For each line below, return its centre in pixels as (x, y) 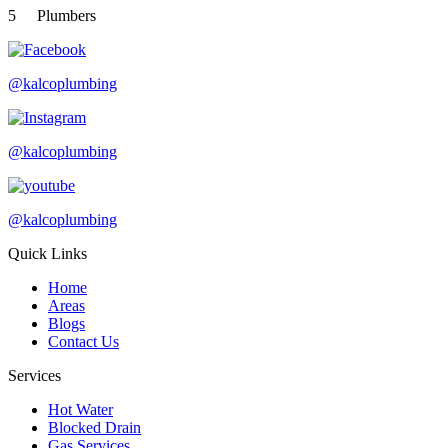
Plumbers (64, 15)
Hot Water (80, 409)
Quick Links (47, 253)
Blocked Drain (94, 427)
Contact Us (83, 341)
